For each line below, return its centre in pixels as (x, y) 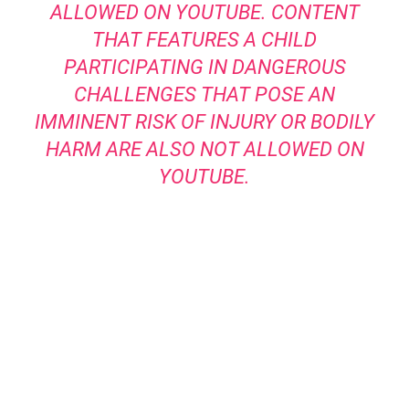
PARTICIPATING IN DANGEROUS (204, 68)
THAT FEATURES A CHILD (204, 40)
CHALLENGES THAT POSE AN (204, 95)
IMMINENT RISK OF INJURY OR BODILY (204, 122)
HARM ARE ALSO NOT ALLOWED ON (204, 150)
